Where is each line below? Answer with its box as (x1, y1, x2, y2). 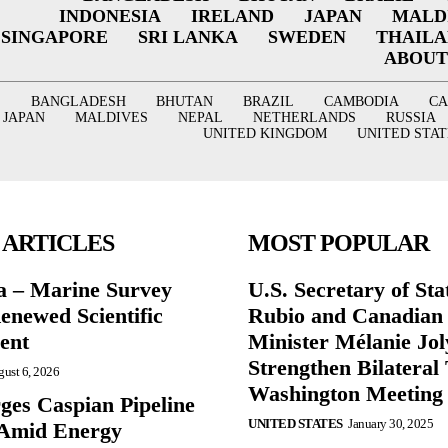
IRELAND (190, 6, 274, 27)
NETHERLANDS (252, 110, 356, 126)
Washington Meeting (248, 380, 443, 406)
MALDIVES (74, 110, 148, 126)
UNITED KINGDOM (202, 126, 327, 142)
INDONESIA (58, 6, 161, 27)
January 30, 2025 (348, 415, 433, 431)
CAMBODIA (323, 94, 399, 110)
